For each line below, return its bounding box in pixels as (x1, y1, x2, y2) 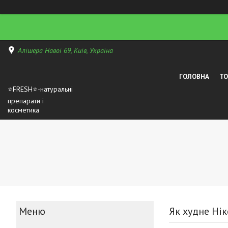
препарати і (8, 96, 44, 106)
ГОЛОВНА (179, 72, 210, 81)
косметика (8, 105, 39, 115)
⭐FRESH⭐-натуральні (8, 84, 73, 94)
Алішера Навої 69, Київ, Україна (18, 45, 113, 55)
